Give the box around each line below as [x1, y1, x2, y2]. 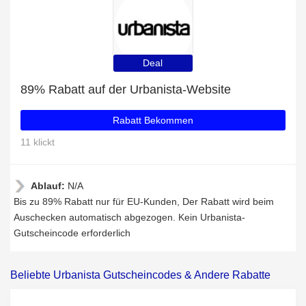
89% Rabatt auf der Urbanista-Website [20, 83, 231, 96]
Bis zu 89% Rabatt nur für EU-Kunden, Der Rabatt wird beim [14, 196, 274, 207]
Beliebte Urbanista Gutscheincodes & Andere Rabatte [10, 269, 270, 281]
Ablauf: [31, 180, 68, 191]
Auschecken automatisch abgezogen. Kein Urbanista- [14, 212, 245, 223]
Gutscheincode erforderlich [14, 227, 130, 238]
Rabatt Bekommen [113, 115, 193, 126]
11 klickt [20, 137, 55, 148]
